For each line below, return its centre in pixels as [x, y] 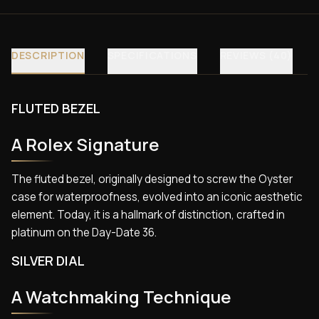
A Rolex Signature [85, 145]
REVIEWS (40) [256, 56]
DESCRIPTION [48, 56]
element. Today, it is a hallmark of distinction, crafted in [148, 214]
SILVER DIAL [48, 261]
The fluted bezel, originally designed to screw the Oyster [152, 179]
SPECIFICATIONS [152, 56]
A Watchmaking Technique [121, 297]
